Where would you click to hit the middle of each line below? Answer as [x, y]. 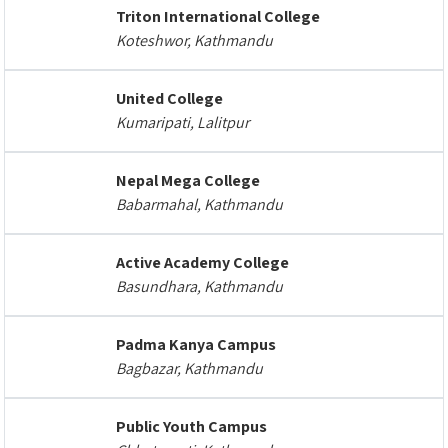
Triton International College [218, 16]
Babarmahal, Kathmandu [199, 204]
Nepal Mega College [188, 180]
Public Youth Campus [191, 426]
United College [169, 98]
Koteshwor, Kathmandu [194, 40]
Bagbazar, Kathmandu [189, 368]
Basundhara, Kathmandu [199, 286]
